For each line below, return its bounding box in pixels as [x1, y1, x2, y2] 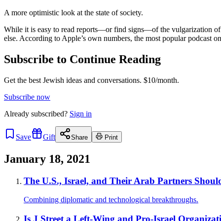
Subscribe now [4, 92, 50, 101]
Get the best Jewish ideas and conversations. [4, 75, 142, 84]
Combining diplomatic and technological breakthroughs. [24, 195, 198, 204]
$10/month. [142, 75, 179, 84]
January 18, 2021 [4, 152, 90, 165]
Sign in [70, 109, 92, 118]
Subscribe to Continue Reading [4, 52, 161, 66]
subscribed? [31, 109, 68, 118]
